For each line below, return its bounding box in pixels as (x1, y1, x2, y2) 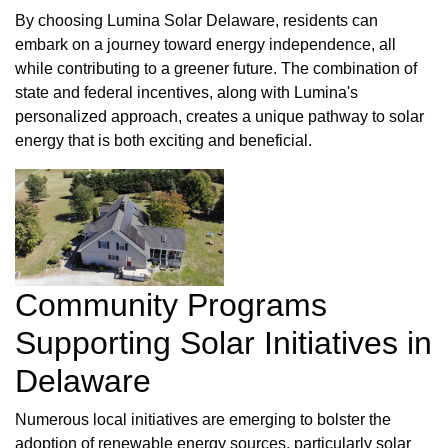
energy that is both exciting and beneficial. (15, 131, 312, 149)
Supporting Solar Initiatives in (15, 325, 432, 362)
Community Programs (15, 287, 327, 324)
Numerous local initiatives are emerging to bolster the (15, 411, 391, 429)
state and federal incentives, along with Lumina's (15, 83, 358, 101)
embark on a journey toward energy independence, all (15, 35, 396, 53)
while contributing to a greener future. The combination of (15, 59, 417, 77)
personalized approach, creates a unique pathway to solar (15, 107, 424, 125)
